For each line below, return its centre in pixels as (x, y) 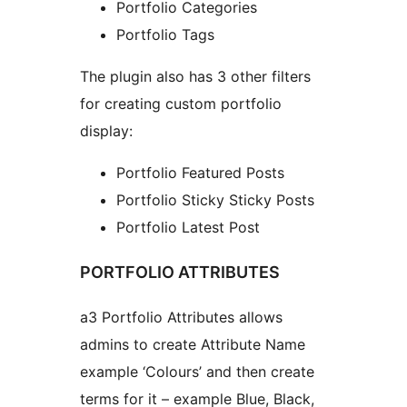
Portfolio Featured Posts (200, 172)
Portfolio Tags (165, 34)
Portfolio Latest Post (188, 227)
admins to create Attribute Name (193, 344)
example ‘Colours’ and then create (197, 371)
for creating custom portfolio (181, 103)
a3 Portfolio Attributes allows (181, 317)
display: (106, 130)
